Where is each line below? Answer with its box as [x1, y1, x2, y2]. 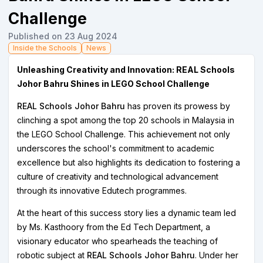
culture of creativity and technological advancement [17, 171, 218, 181]
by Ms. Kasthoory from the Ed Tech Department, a [17, 222, 210, 232]
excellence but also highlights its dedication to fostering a [17, 157, 240, 167]
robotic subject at [17, 250, 87, 260]
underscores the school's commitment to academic [17, 143, 214, 153]
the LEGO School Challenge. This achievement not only [17, 129, 230, 139]
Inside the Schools [13, 43, 77, 52]
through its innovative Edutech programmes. [17, 186, 189, 195]
